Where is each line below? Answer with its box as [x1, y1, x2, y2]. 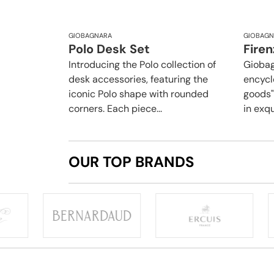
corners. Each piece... [68, 102, 162, 116]
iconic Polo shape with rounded [68, 87, 209, 101]
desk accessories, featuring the [68, 73, 208, 86]
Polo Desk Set [68, 41, 150, 57]
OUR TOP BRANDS [68, 152, 194, 172]
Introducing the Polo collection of [68, 58, 216, 72]
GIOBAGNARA [68, 31, 112, 40]
